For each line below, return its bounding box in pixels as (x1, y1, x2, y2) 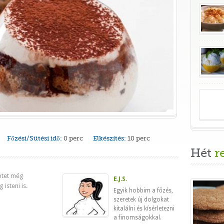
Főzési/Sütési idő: (7, 134, 62, 142)
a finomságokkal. (113, 214, 161, 221)
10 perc (127, 134, 150, 142)
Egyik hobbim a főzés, (113, 187, 173, 194)
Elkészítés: (93, 134, 126, 142)
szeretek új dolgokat (113, 196, 169, 203)
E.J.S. (113, 175, 127, 182)
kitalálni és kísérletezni (113, 205, 174, 212)
